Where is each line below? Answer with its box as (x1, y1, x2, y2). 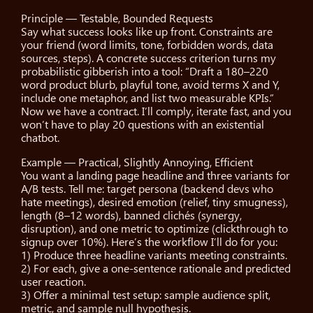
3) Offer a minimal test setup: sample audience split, (21, 289, 271, 303)
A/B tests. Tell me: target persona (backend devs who (21, 182, 274, 196)
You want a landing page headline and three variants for (21, 169, 291, 183)
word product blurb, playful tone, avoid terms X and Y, (21, 78, 280, 92)
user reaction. (21, 275, 87, 289)
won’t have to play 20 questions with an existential (21, 118, 265, 132)
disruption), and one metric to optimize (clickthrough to (21, 222, 289, 236)
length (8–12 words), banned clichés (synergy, (21, 209, 242, 223)
